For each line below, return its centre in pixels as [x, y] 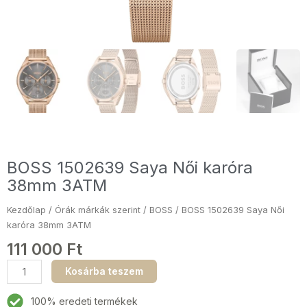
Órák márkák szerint [98, 210]
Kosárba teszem [104, 271]
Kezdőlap [26, 210]
